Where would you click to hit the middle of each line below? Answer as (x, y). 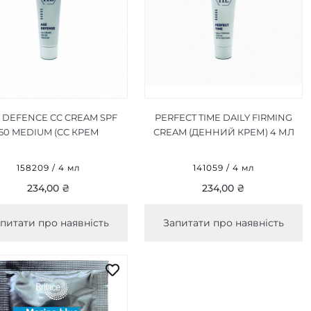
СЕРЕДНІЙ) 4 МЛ (49, 147)
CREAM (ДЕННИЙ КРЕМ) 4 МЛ (224, 132)
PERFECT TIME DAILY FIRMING (224, 118)
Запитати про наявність (224, 223)
